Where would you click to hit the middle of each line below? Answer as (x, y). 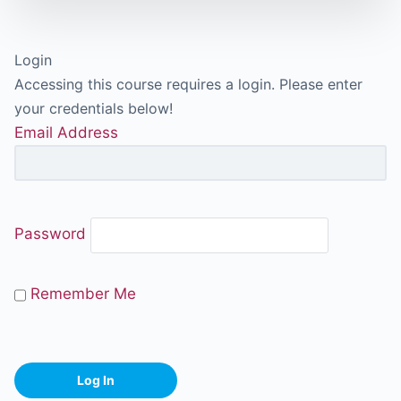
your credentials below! (94, 108)
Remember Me (81, 294)
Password (51, 233)
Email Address (67, 132)
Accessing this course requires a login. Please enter (189, 84)
